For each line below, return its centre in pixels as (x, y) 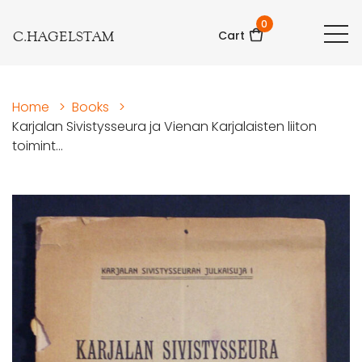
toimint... (38, 146)
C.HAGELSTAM (63, 37)
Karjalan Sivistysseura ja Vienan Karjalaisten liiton (164, 127)
